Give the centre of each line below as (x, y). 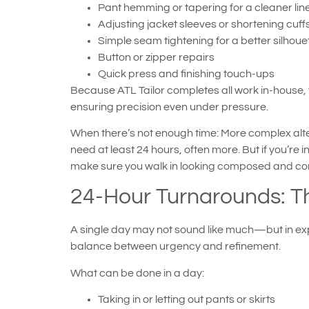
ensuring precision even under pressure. (169, 107)
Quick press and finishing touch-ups (186, 73)
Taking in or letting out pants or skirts (187, 300)
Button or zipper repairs (156, 57)
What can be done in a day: (137, 273)
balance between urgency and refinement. (176, 247)
